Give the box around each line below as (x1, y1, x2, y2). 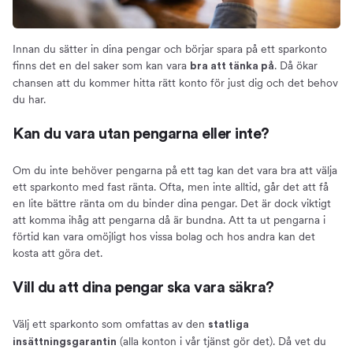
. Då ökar (274, 59, 318, 72)
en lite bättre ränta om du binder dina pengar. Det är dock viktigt (13, 197, 331, 210)
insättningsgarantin (13, 336, 117, 348)
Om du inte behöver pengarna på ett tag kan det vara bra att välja (13, 164, 337, 177)
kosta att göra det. (13, 247, 102, 260)
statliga (208, 319, 249, 331)
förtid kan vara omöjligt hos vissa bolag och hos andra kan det (13, 230, 315, 243)
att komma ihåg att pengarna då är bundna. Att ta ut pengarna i (13, 214, 325, 227)
